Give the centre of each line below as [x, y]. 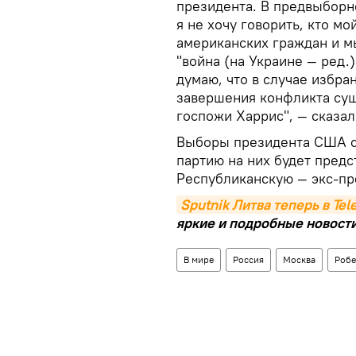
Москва [299, 259]
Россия [248, 259]
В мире [199, 259]
